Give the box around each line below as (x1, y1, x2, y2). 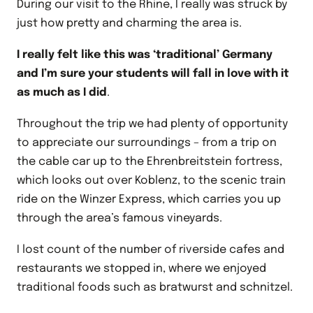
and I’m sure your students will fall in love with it (17, 68, 289, 80)
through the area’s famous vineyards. (17, 212, 225, 225)
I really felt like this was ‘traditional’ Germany (17, 49, 272, 61)
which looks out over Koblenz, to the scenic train (17, 175, 286, 187)
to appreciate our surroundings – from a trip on (17, 137, 277, 150)
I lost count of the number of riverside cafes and (17, 244, 284, 256)
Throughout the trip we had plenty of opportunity (17, 118, 288, 131)
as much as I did (17, 87, 107, 99)
